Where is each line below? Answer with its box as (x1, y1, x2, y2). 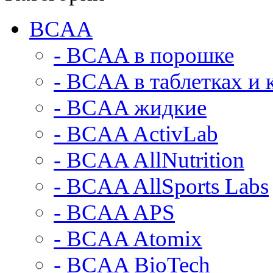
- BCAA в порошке (54, 43, 234, 68)
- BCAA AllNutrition (54, 147, 244, 172)
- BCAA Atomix (54, 226, 202, 251)
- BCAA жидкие (54, 95, 207, 120)
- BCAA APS (54, 200, 175, 225)
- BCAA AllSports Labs (54, 174, 269, 199)
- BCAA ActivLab (54, 121, 218, 146)
